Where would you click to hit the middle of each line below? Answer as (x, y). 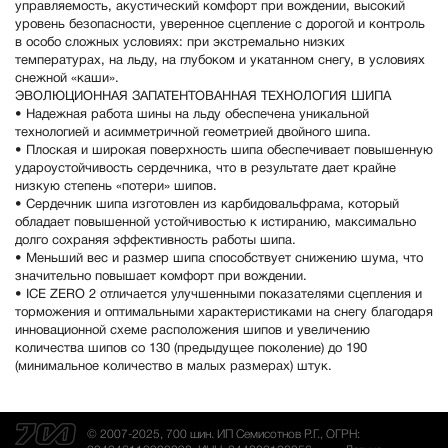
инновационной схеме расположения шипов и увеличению (192, 331)
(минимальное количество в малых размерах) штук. (173, 367)
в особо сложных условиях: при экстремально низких (180, 43)
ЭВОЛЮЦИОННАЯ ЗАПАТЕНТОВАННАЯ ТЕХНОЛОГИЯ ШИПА (203, 97)
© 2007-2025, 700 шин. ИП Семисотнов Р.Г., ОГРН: (223, 435)
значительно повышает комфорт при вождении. (163, 277)
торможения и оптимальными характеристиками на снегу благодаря (224, 313)
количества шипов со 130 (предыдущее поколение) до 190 (191, 349)
